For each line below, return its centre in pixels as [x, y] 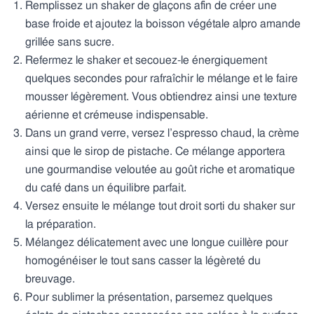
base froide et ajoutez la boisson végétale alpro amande [163, 23]
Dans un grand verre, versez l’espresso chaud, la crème [162, 133]
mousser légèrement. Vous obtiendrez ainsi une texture [161, 96]
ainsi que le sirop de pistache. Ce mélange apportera [155, 151]
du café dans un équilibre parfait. [106, 187]
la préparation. [61, 224]
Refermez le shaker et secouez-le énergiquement [146, 60]
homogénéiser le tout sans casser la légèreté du [143, 260]
